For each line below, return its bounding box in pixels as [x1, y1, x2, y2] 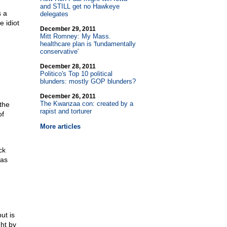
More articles [40, 123, 81, 130]
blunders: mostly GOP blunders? [40, 78, 136, 85]
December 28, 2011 [40, 63, 96, 70]
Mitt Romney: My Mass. [40, 32, 111, 40]
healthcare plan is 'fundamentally [40, 40, 136, 48]
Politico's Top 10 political [40, 70, 112, 78]
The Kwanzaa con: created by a [40, 100, 133, 107]
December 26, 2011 [40, 93, 96, 100]
